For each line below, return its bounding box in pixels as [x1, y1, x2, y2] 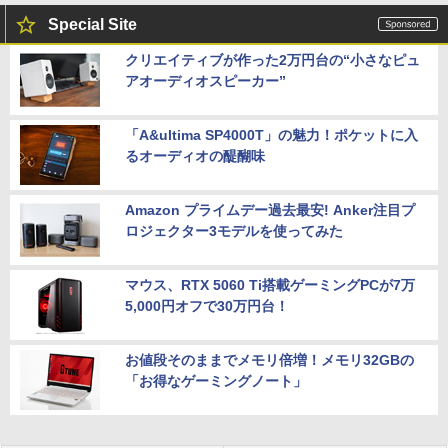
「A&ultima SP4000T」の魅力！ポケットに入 [125, 126, 418, 143]
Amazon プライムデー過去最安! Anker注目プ [125, 201, 415, 218]
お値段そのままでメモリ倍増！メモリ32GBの [125, 351, 414, 368]
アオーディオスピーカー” [125, 72, 286, 89]
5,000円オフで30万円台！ [125, 297, 289, 314]
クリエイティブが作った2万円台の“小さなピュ [125, 51, 420, 68]
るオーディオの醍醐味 [125, 147, 265, 164]
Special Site [48, 15, 137, 33]
